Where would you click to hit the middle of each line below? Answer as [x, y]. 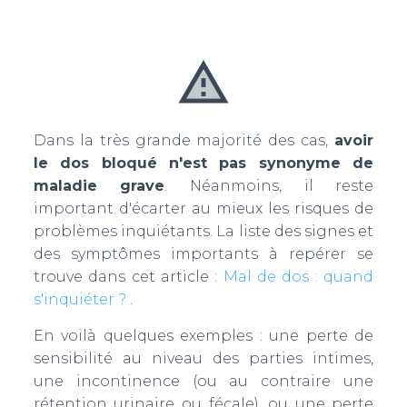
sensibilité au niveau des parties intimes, [203, 358]
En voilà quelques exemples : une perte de [203, 336]
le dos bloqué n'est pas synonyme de [203, 163]
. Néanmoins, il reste [269, 186]
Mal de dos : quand [298, 277]
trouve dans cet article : [128, 277]
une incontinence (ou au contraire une [203, 381]
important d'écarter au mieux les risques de [203, 208]
